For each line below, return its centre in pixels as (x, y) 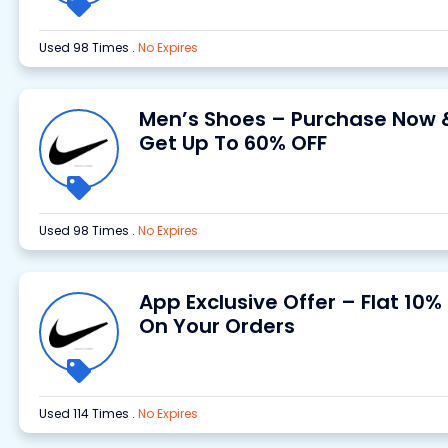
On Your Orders (216, 326)
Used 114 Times (85, 413)
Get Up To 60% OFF (232, 143)
